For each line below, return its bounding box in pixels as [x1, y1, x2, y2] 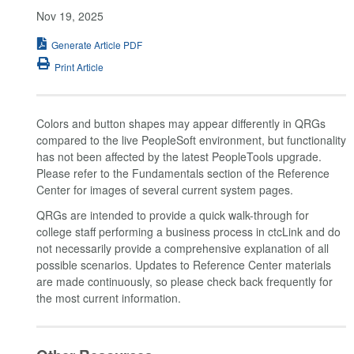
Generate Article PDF [51, 37, 142, 51]
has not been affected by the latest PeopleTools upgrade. [36, 149, 322, 165]
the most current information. [36, 289, 181, 306]
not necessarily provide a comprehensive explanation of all [36, 239, 329, 256]
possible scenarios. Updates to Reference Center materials [36, 256, 331, 273]
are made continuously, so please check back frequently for [36, 273, 333, 289]
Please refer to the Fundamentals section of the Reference [36, 165, 330, 182]
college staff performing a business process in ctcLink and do [36, 223, 341, 239]
